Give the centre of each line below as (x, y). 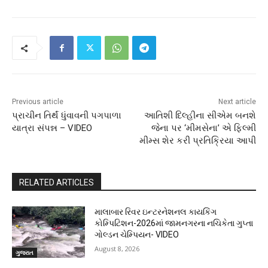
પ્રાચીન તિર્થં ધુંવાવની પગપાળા (67, 116)
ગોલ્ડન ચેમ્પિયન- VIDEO (137, 235)
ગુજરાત (25, 253)
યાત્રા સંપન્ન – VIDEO (52, 128)
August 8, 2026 (117, 249)
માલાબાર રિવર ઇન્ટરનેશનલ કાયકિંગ (156, 212)
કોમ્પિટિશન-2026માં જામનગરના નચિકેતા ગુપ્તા (174, 223)
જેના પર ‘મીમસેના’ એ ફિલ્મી (203, 128)
